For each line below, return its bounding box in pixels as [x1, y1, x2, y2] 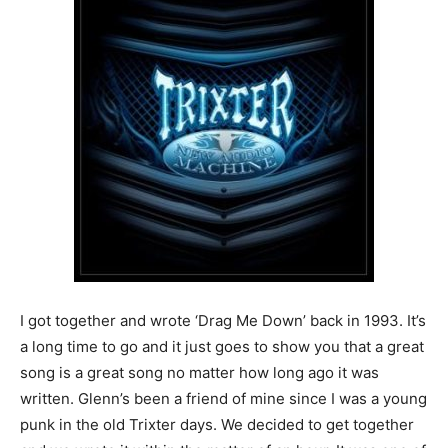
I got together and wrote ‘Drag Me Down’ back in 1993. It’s [20, 311, 426, 330]
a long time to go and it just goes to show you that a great [20, 337, 424, 356]
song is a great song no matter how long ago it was [20, 363, 379, 382]
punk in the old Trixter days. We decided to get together [20, 415, 414, 434]
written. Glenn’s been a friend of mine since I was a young [20, 389, 427, 408]
